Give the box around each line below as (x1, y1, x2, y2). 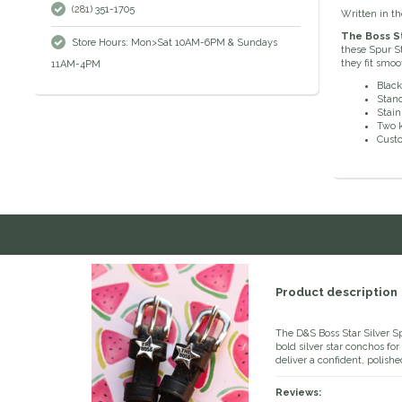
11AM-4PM (51, 58, 100, 71)
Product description (275, 285, 398, 300)
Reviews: (275, 387, 321, 399)
